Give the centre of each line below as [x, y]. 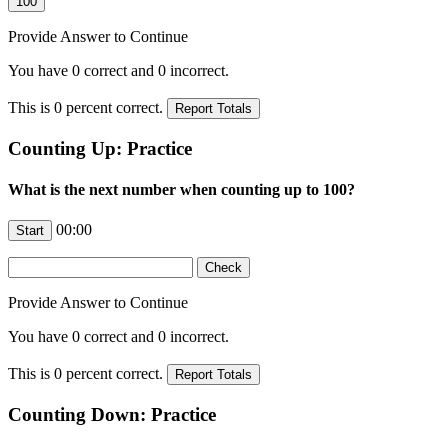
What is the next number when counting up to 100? [181, 190]
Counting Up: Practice [100, 148]
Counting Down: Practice [112, 415]
